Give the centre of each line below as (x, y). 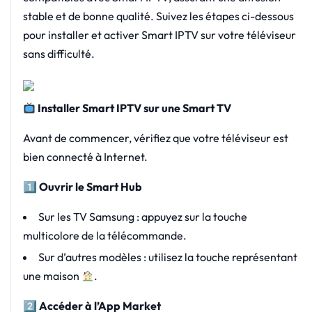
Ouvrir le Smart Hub (89, 187)
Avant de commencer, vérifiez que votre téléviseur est (155, 138)
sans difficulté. (58, 54)
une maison (52, 276)
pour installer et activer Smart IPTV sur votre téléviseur (159, 35)
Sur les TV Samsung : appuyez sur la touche (142, 217)
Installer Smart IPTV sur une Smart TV (133, 108)
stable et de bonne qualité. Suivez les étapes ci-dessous (158, 16)
